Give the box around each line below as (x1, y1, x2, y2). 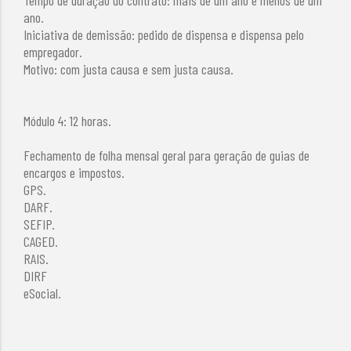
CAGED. (24, 232, 59, 250)
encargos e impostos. (24, 163, 125, 181)
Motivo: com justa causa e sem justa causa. (24, 60, 234, 78)
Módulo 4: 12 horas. (24, 111, 112, 129)
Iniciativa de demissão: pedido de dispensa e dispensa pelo (24, 25, 305, 43)
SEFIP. (24, 215, 56, 233)
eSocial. (24, 284, 62, 302)
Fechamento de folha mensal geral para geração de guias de (24, 146, 310, 164)
